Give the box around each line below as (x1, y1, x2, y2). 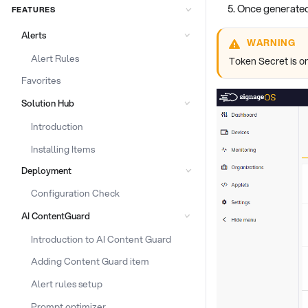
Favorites (21, 74, 60, 87)
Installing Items (31, 142, 95, 155)
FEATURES (11, 4, 56, 16)
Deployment (21, 164, 71, 177)
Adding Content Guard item (31, 254, 149, 268)
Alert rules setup (31, 277, 102, 290)
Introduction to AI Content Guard (31, 232, 171, 245)
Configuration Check (31, 186, 120, 199)
